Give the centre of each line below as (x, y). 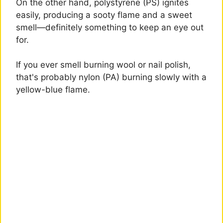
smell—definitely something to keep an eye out (110, 27)
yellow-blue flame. (53, 90)
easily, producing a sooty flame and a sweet (104, 15)
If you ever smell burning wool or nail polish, (103, 65)
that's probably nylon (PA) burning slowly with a (111, 77)
